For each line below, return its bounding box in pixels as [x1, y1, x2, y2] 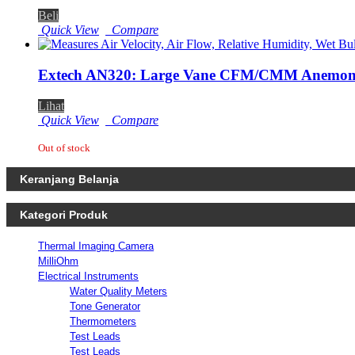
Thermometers [70, 315, 136, 327]
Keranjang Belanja [20, 172, 119, 185]
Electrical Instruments [38, 269, 139, 282]
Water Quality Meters [70, 284, 167, 297]
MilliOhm [38, 254, 78, 267]
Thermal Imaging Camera [38, 239, 154, 252]
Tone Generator [70, 300, 140, 312]
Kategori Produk [20, 208, 108, 221]
